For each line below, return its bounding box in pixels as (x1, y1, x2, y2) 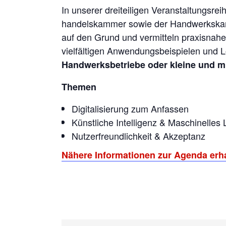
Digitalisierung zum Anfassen (72, 101, 189, 115)
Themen (62, 80, 96, 93)
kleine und (170, 58, 217, 71)
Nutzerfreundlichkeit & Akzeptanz (72, 129, 205, 142)
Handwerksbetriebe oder (62, 58, 170, 71)
